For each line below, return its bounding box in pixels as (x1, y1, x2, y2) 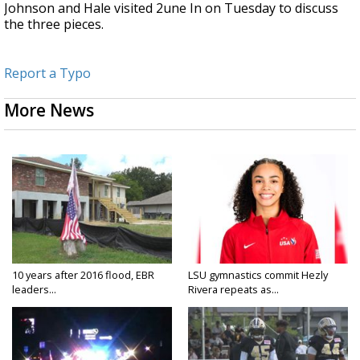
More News (4, 98, 94, 121)
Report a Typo (4, 63, 91, 82)
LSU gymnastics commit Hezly (188, 267, 328, 282)
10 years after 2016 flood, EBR (12, 267, 154, 282)
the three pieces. (4, 14, 107, 33)
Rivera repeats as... (188, 281, 279, 297)
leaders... (12, 281, 56, 297)
